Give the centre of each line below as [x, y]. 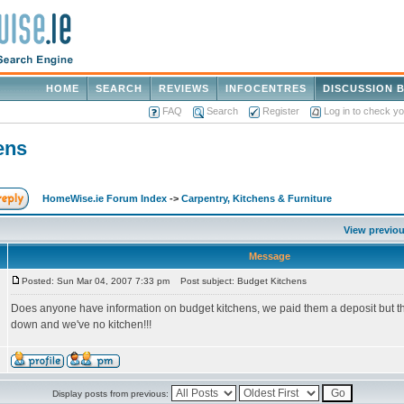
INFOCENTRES [266, 88]
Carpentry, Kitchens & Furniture [257, 198]
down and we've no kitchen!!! [81, 325]
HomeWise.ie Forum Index [105, 198]
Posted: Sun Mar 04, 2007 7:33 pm [96, 281]
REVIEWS [184, 88]
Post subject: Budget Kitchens [239, 281]
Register [281, 111]
